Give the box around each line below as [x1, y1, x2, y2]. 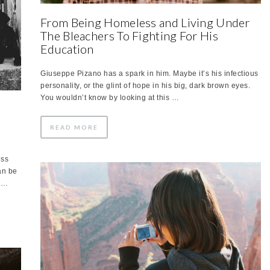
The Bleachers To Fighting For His [40, 28, 218, 43]
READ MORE [50, 123, 98, 131]
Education [40, 41, 94, 56]
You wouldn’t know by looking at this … [40, 93, 179, 102]
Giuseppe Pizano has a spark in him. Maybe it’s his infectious [40, 69, 259, 78]
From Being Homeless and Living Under [40, 14, 250, 30]
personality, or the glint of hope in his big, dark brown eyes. [40, 81, 250, 90]
